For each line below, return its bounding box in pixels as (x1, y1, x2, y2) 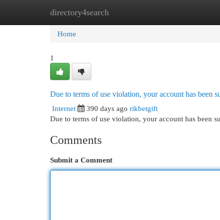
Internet (52, 104, 76, 112)
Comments (50, 134, 102, 146)
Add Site (166, 8, 193, 16)
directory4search (50, 7, 109, 17)
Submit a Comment (50, 156, 112, 164)
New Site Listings (98, 8, 152, 16)
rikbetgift (130, 104, 158, 112)
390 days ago (86, 104, 128, 112)
